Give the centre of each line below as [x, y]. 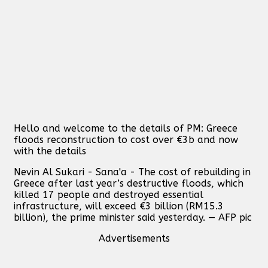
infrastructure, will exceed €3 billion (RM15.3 [119, 206]
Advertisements [134, 238]
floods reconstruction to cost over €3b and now [126, 139]
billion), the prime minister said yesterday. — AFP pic [133, 217]
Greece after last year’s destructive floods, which [129, 183]
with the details [50, 151]
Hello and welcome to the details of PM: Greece [126, 128]
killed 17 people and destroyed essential [109, 194]
